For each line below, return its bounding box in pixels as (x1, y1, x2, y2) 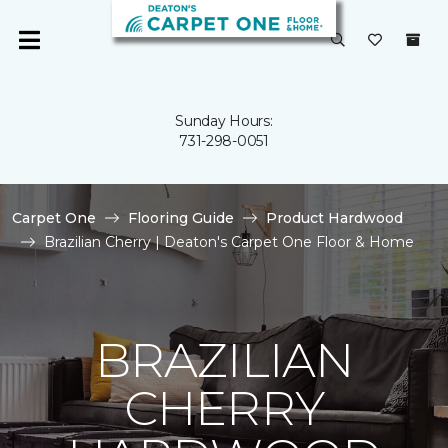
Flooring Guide (128, 209, 234, 227)
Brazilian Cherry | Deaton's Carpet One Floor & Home (44, 233, 414, 251)
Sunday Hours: (175, 112, 273, 130)
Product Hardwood (266, 209, 403, 227)
